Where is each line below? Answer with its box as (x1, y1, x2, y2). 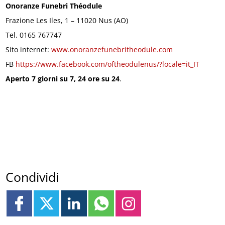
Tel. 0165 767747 (6, 30, 62, 40)
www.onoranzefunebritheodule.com (51, 44, 173, 54)
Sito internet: (6, 44, 52, 54)
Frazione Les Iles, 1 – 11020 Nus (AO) (6, 15, 129, 25)
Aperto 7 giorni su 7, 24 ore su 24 (6, 73, 120, 83)
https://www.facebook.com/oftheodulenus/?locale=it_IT (16, 59, 200, 69)
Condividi (6, 168, 59, 186)
